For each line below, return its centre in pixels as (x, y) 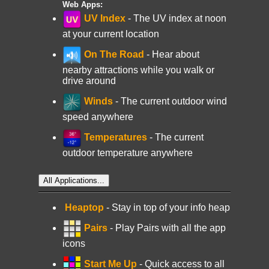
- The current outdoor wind (170, 101)
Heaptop (83, 208)
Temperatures (114, 138)
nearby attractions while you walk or (138, 70)
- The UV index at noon (176, 19)
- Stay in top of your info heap (167, 208)
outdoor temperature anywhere (128, 153)
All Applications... (74, 181)
